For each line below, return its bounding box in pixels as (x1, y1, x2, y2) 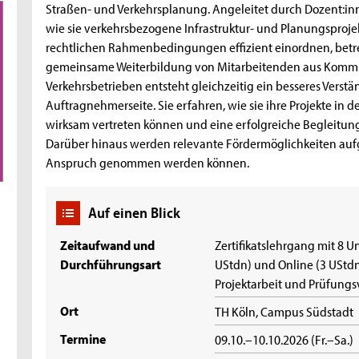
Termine (60, 329, 107, 348)
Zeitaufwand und (60, 236, 155, 254)
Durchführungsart (60, 255, 162, 273)
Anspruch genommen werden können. (46, 153, 250, 171)
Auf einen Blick (87, 203, 180, 223)
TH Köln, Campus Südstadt (215, 302, 354, 321)
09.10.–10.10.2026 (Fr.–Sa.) (215, 330, 354, 349)
